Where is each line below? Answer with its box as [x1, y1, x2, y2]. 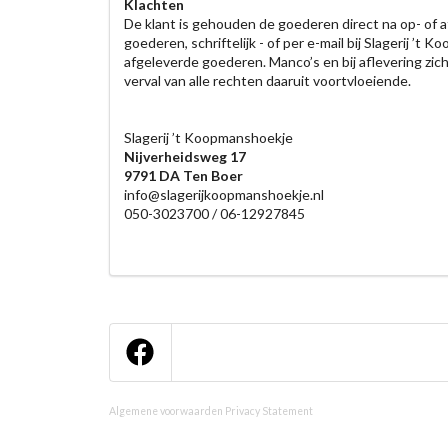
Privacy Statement [224, 404, 313, 417]
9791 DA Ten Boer [123, 167, 243, 184]
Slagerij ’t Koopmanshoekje [123, 129, 293, 146]
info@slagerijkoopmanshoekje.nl [123, 186, 324, 203]
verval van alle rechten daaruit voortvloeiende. [123, 72, 411, 89]
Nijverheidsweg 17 [123, 148, 246, 165]
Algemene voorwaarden [108, 404, 223, 417]
